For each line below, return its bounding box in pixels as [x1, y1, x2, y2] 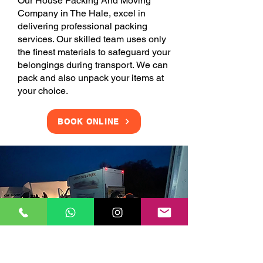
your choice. [18, 85, 68, 96]
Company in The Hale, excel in [18, 8, 146, 19]
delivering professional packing [18, 21, 147, 32]
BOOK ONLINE [58, 117, 120, 126]
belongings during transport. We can [18, 59, 168, 70]
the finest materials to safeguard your [18, 46, 170, 58]
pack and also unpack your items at [18, 72, 164, 83]
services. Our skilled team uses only [18, 33, 166, 45]
